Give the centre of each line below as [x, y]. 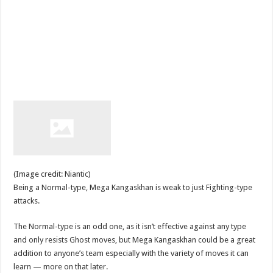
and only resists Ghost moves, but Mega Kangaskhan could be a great [135, 239]
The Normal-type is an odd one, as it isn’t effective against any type [130, 226]
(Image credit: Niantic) [52, 174]
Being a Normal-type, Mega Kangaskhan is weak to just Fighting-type [133, 187]
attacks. [28, 200]
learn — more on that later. [61, 266]
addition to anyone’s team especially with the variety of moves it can [131, 253]
